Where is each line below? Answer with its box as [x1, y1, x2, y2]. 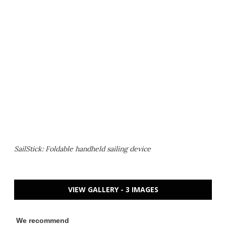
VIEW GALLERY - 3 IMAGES [68, 185, 158, 195]
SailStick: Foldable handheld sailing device [14, 144, 151, 154]
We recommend [16, 216, 69, 225]
